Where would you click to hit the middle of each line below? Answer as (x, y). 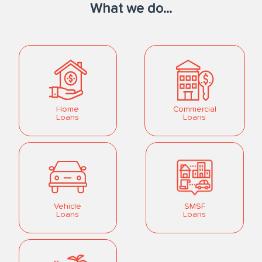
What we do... (131, 9)
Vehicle (68, 207)
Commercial (194, 110)
